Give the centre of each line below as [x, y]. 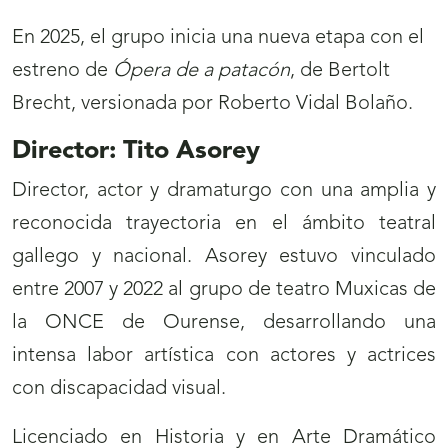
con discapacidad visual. [119, 389]
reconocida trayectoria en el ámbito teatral [224, 224]
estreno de [62, 71]
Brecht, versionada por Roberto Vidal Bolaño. [212, 104]
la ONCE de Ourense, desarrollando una [224, 323]
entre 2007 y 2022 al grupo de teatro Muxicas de [224, 290]
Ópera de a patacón [201, 71]
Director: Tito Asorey [136, 152]
